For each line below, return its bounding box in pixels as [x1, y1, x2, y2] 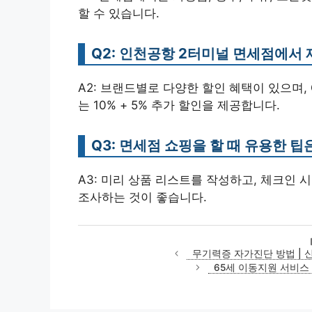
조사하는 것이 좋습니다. [78, 189, 207, 204]
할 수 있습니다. [78, 6, 159, 20]
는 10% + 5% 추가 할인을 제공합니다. [78, 97, 280, 112]
